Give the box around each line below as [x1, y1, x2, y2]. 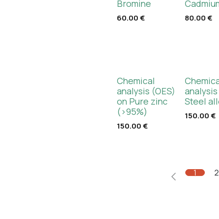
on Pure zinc [117, 95, 168, 107]
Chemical [117, 75, 155, 87]
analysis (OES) [117, 85, 175, 97]
